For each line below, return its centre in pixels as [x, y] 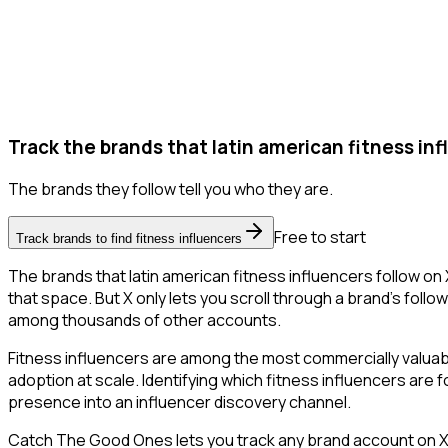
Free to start [320, 237]
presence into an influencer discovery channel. [179, 402]
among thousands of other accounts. [144, 320]
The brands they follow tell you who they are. [170, 189]
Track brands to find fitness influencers [129, 239]
